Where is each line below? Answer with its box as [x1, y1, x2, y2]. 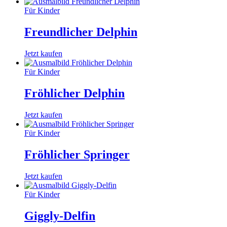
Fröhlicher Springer [24, 147, 130, 161]
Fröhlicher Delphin [24, 86, 125, 100]
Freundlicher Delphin [24, 25, 137, 39]
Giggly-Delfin [24, 209, 95, 222]
